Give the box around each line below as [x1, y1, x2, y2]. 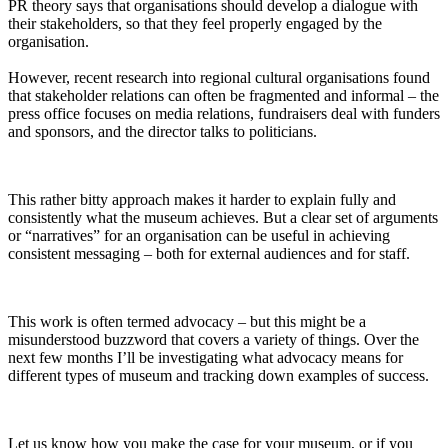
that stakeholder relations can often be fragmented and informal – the [8, 87, 439, 105]
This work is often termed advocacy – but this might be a [8, 313, 366, 331]
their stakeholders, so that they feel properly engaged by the [8, 15, 382, 33]
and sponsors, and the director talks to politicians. [8, 123, 317, 141]
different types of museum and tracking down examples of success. [8, 367, 429, 385]
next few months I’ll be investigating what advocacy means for [8, 349, 403, 367]
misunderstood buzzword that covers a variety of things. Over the [8, 331, 419, 349]
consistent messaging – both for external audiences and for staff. [8, 245, 410, 263]
